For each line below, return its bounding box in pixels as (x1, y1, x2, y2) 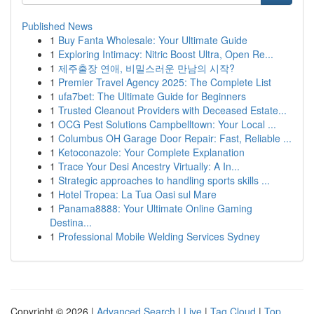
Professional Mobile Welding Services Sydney (58, 229, 260, 243)
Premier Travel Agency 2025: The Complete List (58, 75, 271, 89)
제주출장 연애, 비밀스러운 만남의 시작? (58, 61, 235, 75)
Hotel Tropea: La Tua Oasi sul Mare (58, 187, 217, 201)
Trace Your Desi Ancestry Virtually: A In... (58, 159, 240, 173)
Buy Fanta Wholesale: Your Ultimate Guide (58, 33, 247, 47)
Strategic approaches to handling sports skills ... (58, 173, 270, 187)
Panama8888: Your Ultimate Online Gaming (58, 201, 252, 215)
